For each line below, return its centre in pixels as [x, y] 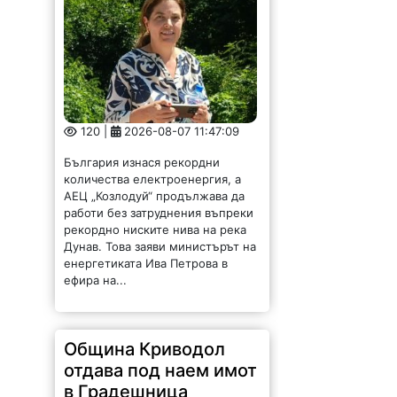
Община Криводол [145, 350]
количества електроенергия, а [153, 179]
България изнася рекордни [142, 163]
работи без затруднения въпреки [159, 213]
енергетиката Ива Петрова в [146, 264]
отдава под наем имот [161, 371]
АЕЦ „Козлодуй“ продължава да [155, 196]
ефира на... [96, 280]
